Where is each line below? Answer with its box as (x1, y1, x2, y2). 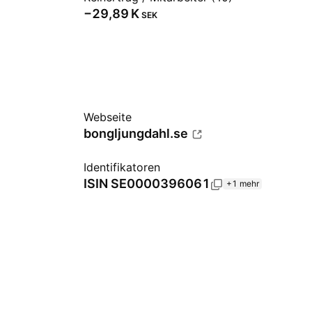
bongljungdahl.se (84, 126, 188, 141)
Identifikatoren (84, 160, 160, 174)
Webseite (84, 110, 132, 124)
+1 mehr (226, 178, 259, 189)
